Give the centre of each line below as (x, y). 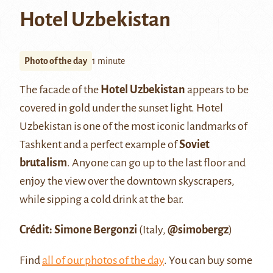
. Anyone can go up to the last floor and (156, 162)
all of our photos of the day (103, 260)
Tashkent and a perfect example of (99, 144)
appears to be (217, 89)
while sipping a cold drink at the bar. (102, 199)
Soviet (194, 144)
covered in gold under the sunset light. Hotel (121, 108)
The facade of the (60, 89)
